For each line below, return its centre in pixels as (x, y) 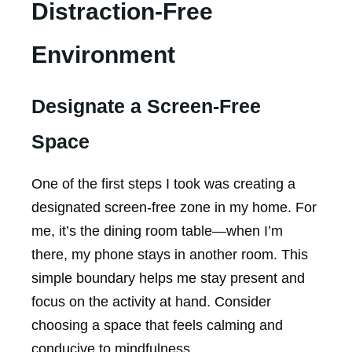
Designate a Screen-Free (146, 106)
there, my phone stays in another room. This (170, 255)
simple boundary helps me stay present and (168, 279)
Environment (103, 55)
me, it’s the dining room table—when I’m (157, 231)
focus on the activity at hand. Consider (151, 302)
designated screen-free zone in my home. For (174, 208)
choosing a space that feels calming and (157, 326)
